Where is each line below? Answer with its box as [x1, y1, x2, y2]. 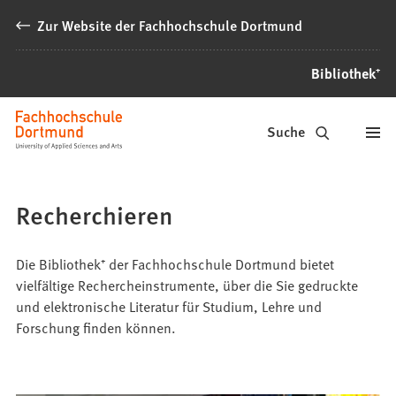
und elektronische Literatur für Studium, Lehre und [16, 295, 323, 316]
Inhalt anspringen [22, 14, 128, 34]
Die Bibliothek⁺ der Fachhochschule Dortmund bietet [16, 253, 335, 273]
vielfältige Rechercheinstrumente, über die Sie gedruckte [16, 274, 359, 294]
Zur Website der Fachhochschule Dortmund [37, 14, 303, 35]
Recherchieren [16, 196, 174, 232]
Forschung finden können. [16, 316, 177, 337]
